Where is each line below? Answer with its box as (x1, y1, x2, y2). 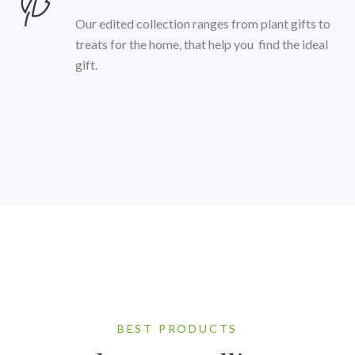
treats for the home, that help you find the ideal (75, 36, 328, 52)
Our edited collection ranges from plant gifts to (75, 15, 330, 31)
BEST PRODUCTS (116, 321, 239, 335)
